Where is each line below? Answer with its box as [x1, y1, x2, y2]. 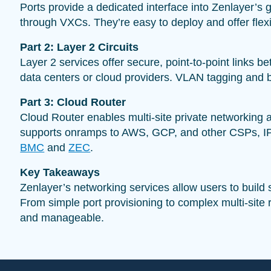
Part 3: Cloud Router [20, 96, 126, 108]
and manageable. [20, 211, 105, 224]
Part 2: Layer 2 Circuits [20, 41, 139, 53]
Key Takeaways [20, 166, 100, 178]
